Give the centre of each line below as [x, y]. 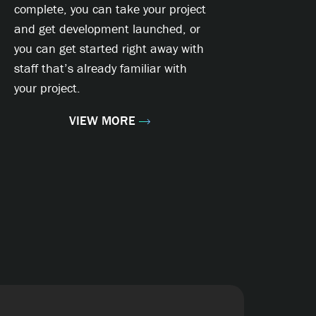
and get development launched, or [107, 29]
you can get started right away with [109, 49]
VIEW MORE [102, 121]
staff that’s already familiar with [101, 68]
